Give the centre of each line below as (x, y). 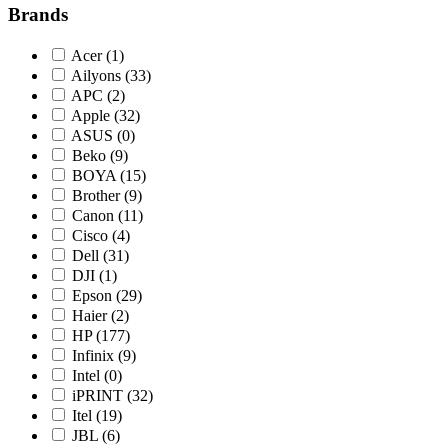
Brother (98, 195)
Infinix (95, 355)
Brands (38, 15)
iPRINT (99, 395)
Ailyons (98, 75)
